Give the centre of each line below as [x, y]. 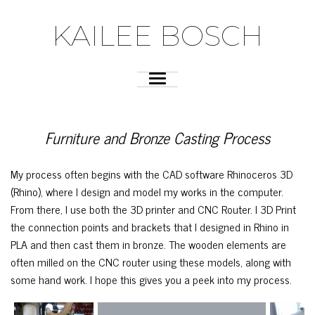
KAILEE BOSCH [157, 36]
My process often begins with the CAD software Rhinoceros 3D [152, 173]
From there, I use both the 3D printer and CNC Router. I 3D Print [153, 208]
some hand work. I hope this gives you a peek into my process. [151, 279]
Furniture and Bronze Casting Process [157, 137]
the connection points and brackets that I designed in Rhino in [150, 226]
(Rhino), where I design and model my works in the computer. [147, 191]
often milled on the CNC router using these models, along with [151, 261]
